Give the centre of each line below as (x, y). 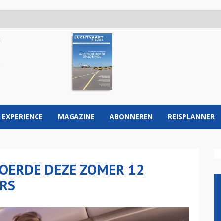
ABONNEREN (131, 117)
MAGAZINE (76, 117)
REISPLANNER (191, 117)
